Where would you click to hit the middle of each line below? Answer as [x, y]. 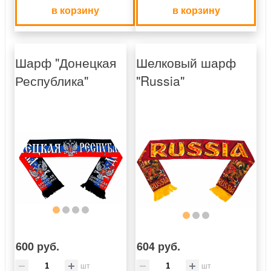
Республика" [52, 80]
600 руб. [38, 246]
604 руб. [158, 246]
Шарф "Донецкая [66, 62]
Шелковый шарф [186, 62]
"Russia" [160, 80]
